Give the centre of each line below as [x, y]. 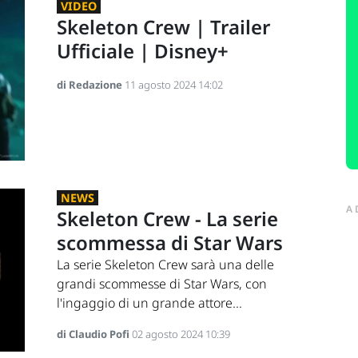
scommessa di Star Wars [169, 242]
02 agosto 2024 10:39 [181, 334]
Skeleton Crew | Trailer [163, 27]
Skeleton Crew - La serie [167, 218]
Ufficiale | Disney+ [142, 51]
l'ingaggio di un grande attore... [149, 302]
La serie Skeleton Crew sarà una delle [165, 264]
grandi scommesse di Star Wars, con [161, 283]
